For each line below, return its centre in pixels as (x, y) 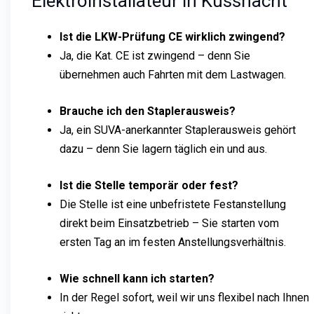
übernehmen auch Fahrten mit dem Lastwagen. (173, 74)
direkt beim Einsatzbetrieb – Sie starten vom (169, 223)
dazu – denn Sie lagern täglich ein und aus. (163, 149)
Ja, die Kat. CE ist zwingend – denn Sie (155, 55)
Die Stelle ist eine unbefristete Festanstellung (173, 204)
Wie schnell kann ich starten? (137, 278)
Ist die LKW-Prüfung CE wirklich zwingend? (172, 36)
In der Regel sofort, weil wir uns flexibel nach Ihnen (184, 297)
